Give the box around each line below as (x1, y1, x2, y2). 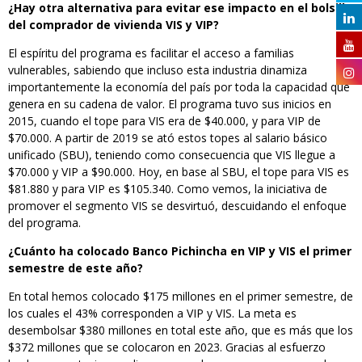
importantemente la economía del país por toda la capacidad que (8, 78, 350, 95)
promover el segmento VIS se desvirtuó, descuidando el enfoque (8, 197, 347, 213)
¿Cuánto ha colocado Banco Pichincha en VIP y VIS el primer (8, 242, 351, 259)
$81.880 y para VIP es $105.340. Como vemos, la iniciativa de (8, 180, 327, 196)
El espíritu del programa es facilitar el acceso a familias (8, 44, 294, 61)
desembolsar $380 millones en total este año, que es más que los (8, 322, 353, 338)
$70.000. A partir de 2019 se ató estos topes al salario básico (8, 129, 327, 145)
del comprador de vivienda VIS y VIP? (8, 16, 219, 32)
